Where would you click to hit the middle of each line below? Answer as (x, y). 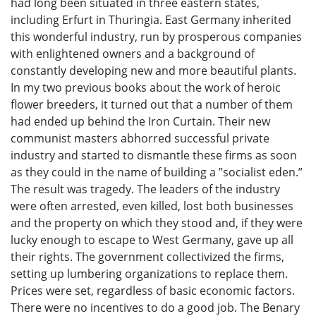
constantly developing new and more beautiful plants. (153, 70)
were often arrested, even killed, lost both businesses (152, 206)
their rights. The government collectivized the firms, (147, 256)
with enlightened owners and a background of (133, 53)
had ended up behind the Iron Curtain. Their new (140, 121)
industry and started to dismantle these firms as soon (154, 155)
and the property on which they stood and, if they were (157, 223)
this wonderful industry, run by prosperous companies (156, 36)
